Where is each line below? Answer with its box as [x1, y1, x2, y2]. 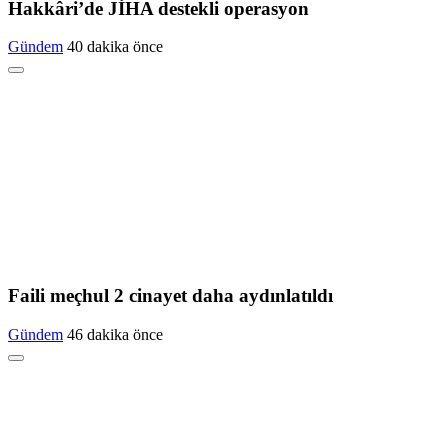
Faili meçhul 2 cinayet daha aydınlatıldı [8, 285, 333, 307]
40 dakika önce [67, 38, 163, 56]
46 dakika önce [67, 325, 163, 343]
